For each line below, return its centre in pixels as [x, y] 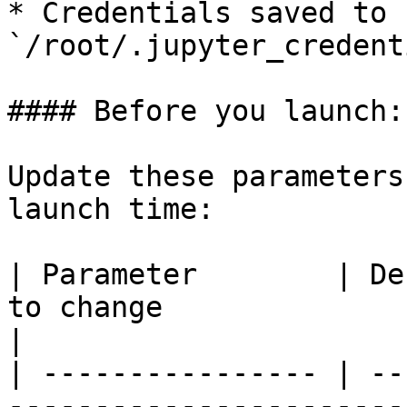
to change [85, 307]
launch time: [111, 209]
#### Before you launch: [206, 111]
